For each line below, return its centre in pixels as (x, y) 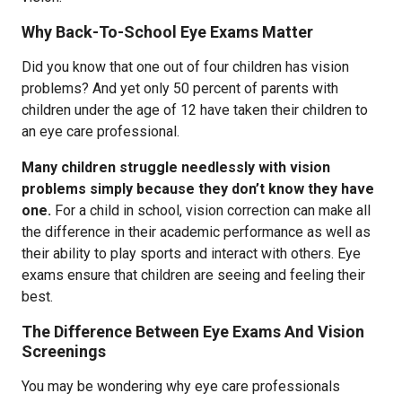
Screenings (64, 351)
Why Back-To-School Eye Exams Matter (167, 32)
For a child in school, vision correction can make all (211, 210)
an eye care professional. (100, 131)
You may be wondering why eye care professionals (181, 386)
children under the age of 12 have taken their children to (195, 110)
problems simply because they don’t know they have (198, 189)
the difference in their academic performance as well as (196, 232)
